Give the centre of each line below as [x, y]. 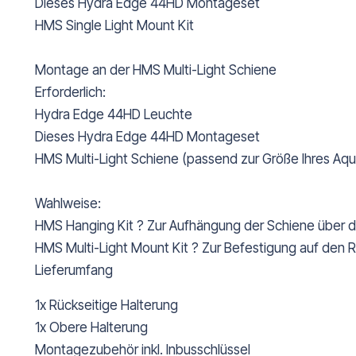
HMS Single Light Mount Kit [114, 26]
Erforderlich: [70, 93]
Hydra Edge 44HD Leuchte [114, 115]
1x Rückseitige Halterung [106, 306]
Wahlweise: [68, 204]
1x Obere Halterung [91, 328]
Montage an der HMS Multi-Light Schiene [156, 70]
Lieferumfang [74, 271]
